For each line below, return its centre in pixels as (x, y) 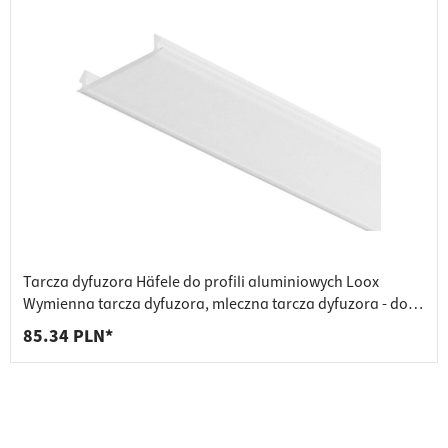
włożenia (54, 326)
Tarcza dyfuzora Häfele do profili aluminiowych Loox (201, 282)
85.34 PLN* (68, 337)
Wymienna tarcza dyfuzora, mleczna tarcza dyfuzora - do (215, 304)
